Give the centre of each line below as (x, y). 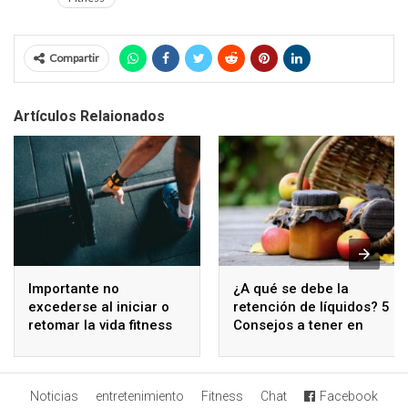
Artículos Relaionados (89, 116)
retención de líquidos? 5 (311, 307)
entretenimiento (140, 396)
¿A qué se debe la (291, 289)
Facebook (349, 396)
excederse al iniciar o (99, 307)
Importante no (74, 289)
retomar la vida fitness (100, 326)
